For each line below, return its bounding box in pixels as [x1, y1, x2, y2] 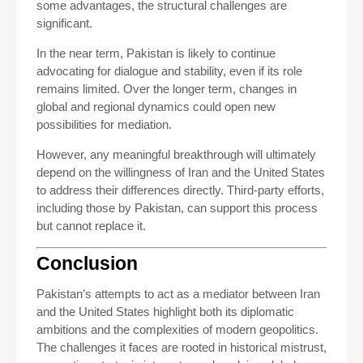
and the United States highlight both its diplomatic [36, 304, 294, 318]
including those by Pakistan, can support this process [36, 201, 318, 215]
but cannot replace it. [36, 219, 146, 233]
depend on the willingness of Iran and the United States [36, 165, 325, 179]
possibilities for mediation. [36, 117, 172, 131]
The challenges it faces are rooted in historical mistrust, [36, 340, 327, 354]
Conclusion [36, 253, 138, 274]
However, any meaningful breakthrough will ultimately [36, 147, 316, 161]
